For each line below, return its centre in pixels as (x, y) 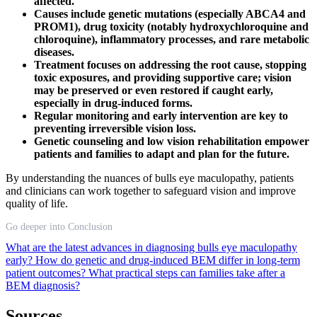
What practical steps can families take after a (187, 272)
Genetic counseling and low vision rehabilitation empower (172, 141)
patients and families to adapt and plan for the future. (162, 154)
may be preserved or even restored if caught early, (154, 90)
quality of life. (37, 203)
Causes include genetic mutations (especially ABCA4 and (170, 13)
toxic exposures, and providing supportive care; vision (163, 77)
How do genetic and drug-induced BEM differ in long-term (168, 260)
